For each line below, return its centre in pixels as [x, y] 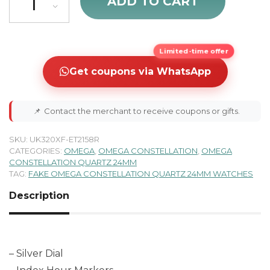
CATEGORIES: [36, 150]
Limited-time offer [193, 51]
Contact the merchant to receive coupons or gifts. [142, 111]
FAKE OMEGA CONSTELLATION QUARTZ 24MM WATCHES [141, 173]
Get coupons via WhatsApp [140, 71]
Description [39, 195]
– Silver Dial [36, 253]
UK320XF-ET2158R [64, 139]
